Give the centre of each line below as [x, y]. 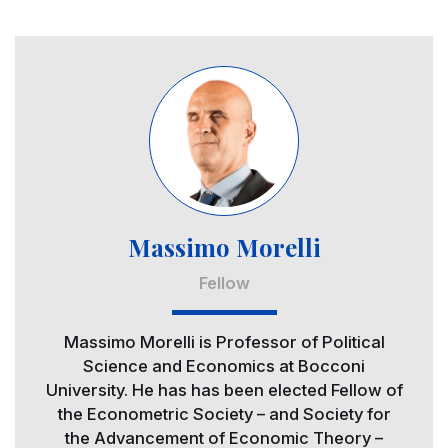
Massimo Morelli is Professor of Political [224, 342]
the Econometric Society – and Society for [224, 414]
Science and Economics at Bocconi [224, 366]
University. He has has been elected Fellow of [224, 390]
